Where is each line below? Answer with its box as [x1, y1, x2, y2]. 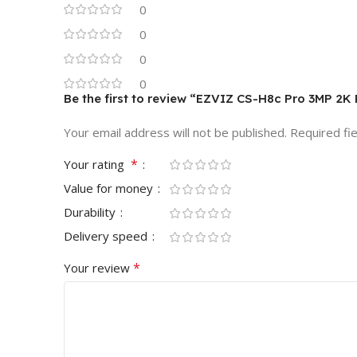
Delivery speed [64, 227, 151, 244]
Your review [64, 259, 133, 276]
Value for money [64, 179, 156, 196]
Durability [64, 203, 119, 220]
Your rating [64, 155, 131, 172]
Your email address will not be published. [64, 124, 287, 140]
